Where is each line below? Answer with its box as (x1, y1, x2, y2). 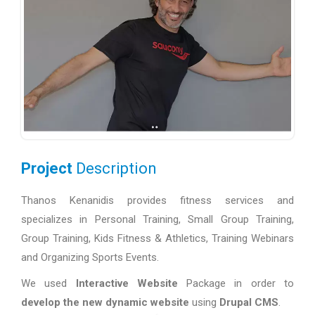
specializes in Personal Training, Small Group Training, (21, 212, 294, 226)
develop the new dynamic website (21, 295, 189, 309)
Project (21, 159, 72, 177)
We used (21, 276, 76, 290)
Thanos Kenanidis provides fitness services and (21, 193, 294, 207)
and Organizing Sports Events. (21, 250, 159, 264)
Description (72, 159, 157, 177)
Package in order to (186, 276, 295, 290)
